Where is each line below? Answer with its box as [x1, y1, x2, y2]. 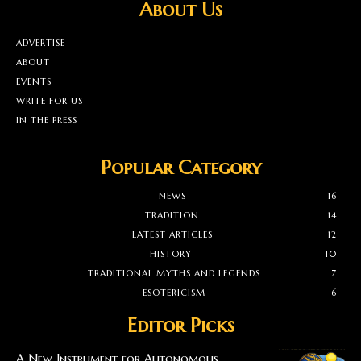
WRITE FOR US [16, 94, 83, 106]
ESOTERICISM [142, 286, 205, 298]
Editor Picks [127, 313, 234, 338]
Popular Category [100, 155, 261, 180]
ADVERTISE [16, 36, 65, 48]
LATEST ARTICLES [131, 228, 213, 240]
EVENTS [16, 75, 52, 87]
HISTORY [150, 247, 192, 259]
